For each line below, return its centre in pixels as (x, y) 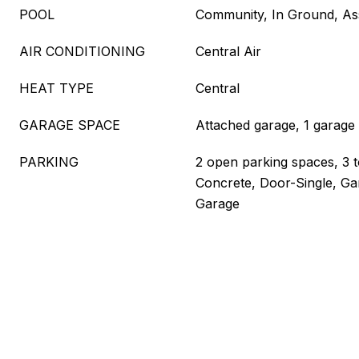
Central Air (228, 51)
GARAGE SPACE (70, 125)
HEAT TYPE (56, 88)
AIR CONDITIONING (82, 51)
